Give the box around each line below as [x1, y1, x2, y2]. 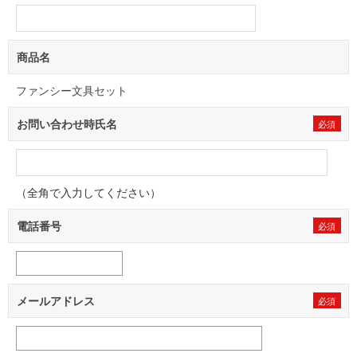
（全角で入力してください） [16, 184, 161, 200]
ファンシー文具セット [16, 82, 127, 98]
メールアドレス [17, 292, 95, 308]
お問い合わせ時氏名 [17, 116, 117, 131]
